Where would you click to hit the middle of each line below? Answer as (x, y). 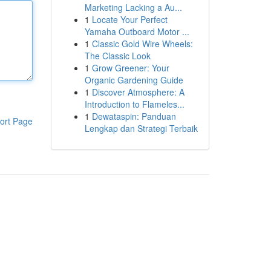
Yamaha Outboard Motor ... (137, 31)
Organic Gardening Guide (134, 80)
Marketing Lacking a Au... (133, 7)
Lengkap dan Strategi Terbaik (141, 128)
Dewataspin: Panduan (134, 116)
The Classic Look (117, 56)
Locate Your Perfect (129, 19)
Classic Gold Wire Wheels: (142, 44)
